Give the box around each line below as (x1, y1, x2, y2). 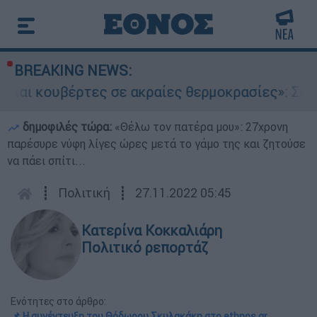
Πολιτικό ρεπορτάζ (81, 238, 208, 256)
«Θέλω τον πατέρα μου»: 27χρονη (115, 120, 288, 134)
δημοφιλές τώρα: (20, 120, 115, 134)
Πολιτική (58, 185, 110, 201)
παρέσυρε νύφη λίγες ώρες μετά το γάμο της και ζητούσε (7, 137, 306, 151)
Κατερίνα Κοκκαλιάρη (81, 221, 222, 239)
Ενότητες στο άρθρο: (11, 295, 106, 308)
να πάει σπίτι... (7, 154, 86, 168)
